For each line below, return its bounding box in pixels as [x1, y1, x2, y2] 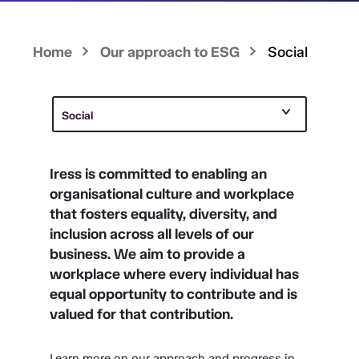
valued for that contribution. [50, 305, 234, 323]
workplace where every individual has [50, 265, 300, 283]
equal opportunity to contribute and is [50, 285, 298, 303]
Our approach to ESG [99, 43, 240, 61]
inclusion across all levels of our [50, 225, 255, 243]
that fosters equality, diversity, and [50, 205, 278, 223]
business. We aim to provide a [50, 245, 246, 263]
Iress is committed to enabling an [50, 165, 268, 183]
